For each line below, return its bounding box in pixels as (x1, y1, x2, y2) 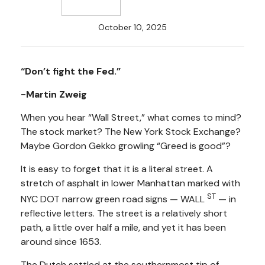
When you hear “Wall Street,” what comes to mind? (21, 111, 241, 124)
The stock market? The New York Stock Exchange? (21, 125, 241, 138)
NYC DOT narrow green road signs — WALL (21, 193, 207, 206)
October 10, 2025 (98, 22, 167, 33)
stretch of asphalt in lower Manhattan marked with (21, 177, 240, 189)
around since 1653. (21, 235, 101, 248)
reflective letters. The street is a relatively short (21, 207, 227, 220)
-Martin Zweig (21, 88, 87, 101)
